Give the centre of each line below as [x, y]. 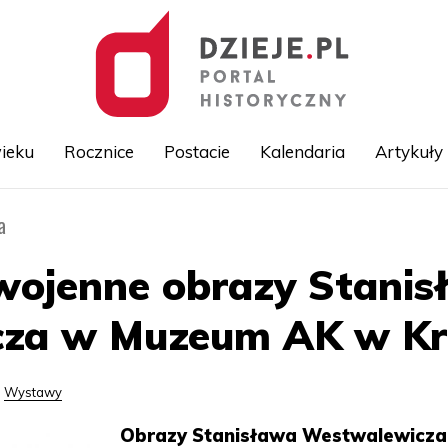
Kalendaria [302, 151]
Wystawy [33, 392]
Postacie [196, 151]
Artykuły [408, 151]
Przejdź [247, 222]
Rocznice [98, 151]
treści [241, 266]
